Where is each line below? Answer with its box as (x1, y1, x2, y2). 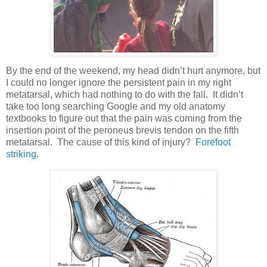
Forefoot (195, 137, 231, 148)
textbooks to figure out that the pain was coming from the (6, 113, 242, 124)
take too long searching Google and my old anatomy (6, 101, 225, 112)
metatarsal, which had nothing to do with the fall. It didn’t (6, 89, 243, 100)
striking (6, 149, 36, 160)
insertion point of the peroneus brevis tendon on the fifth (6, 125, 239, 136)
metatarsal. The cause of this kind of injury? (6, 137, 195, 148)
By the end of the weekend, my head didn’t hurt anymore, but (6, 66, 260, 76)
